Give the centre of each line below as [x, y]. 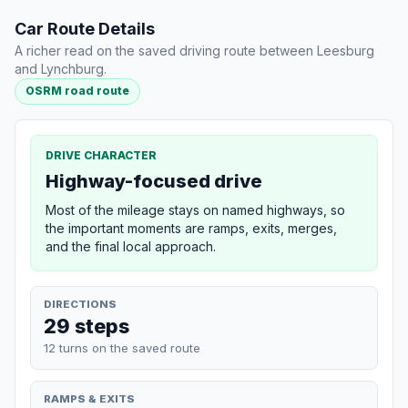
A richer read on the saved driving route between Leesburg [194, 51]
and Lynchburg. [61, 69]
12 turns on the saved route [122, 347]
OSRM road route [78, 91]
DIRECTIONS [80, 304]
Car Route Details [85, 29]
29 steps [87, 326]
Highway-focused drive [154, 181]
